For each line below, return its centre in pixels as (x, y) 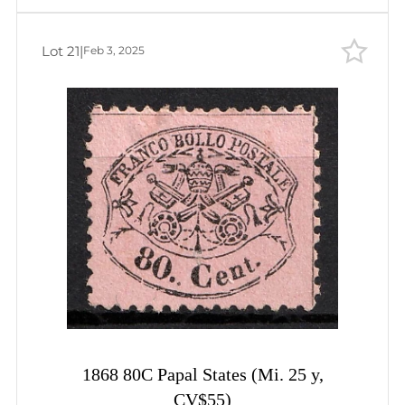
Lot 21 (61, 51)
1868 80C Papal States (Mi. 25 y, (202, 376)
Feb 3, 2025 (114, 51)
